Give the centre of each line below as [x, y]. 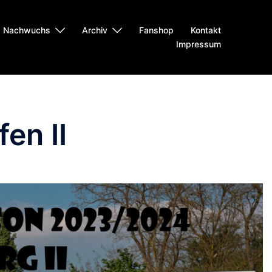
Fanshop [156, 30]
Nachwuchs [27, 30]
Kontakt [206, 30]
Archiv [95, 30]
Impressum [199, 44]
